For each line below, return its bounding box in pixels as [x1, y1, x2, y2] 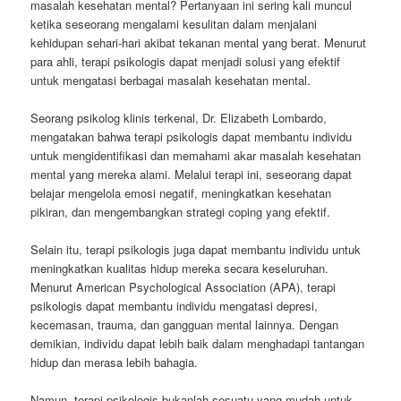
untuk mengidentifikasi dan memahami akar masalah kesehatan [30, 146, 362, 164]
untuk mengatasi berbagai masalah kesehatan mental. [30, 71, 311, 89]
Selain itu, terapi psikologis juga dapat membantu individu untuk [30, 240, 362, 258]
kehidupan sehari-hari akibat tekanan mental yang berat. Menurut [30, 33, 367, 51]
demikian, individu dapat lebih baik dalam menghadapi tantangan [30, 334, 365, 352]
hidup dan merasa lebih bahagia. [30, 353, 199, 371]
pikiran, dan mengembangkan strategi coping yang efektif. [30, 202, 331, 220]
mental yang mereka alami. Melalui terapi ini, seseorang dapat [30, 165, 353, 183]
